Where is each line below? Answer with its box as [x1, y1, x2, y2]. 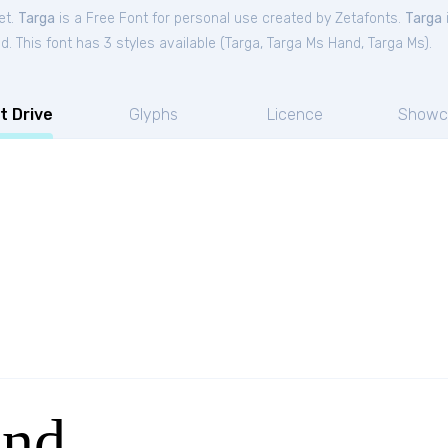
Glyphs [128, 105, 178, 124]
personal [174, 10, 230, 27]
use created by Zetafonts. [234, 10, 405, 27]
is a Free [55, 10, 119, 27]
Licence [266, 105, 323, 124]
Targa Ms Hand [267, 35, 361, 52]
